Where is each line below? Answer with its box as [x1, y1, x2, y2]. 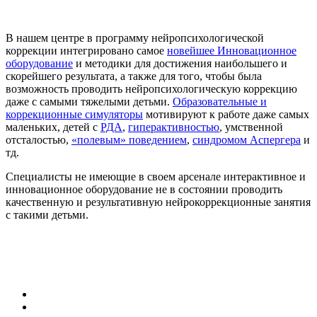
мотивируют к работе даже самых [143, 108, 309, 120]
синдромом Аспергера [192, 133, 301, 146]
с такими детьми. [6, 208, 88, 221]
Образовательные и [173, 95, 267, 108]
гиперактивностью [128, 120, 219, 133]
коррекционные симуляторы [6, 108, 143, 120]
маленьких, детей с [6, 120, 100, 133]
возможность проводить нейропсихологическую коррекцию [6, 82, 297, 95]
